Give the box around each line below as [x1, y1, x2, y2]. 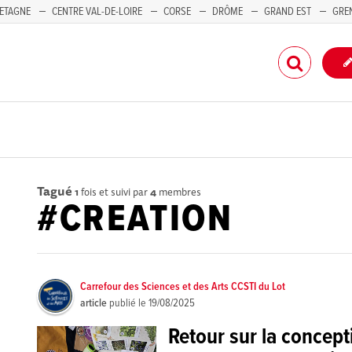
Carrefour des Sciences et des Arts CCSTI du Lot [80, 280, 286, 294]
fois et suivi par [79, 184, 151, 200]
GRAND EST [264, 5, 311, 19]
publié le [107, 296, 149, 310]
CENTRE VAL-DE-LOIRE [52, 5, 142, 19]
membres [156, 184, 202, 200]
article [80, 296, 108, 310]
